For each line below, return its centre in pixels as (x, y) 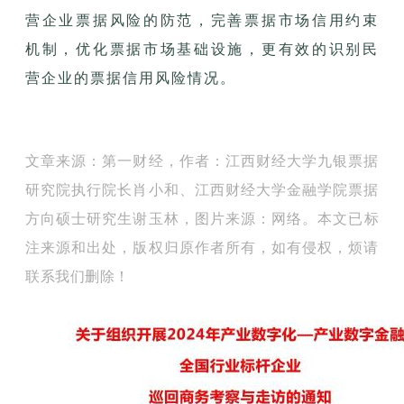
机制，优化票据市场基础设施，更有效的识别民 (202, 49)
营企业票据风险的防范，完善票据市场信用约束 (202, 20)
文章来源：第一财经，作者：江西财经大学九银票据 (202, 161)
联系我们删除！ (78, 276)
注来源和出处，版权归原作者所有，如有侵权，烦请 (202, 247)
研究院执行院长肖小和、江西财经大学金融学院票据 (202, 189)
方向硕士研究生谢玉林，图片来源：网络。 (172, 218)
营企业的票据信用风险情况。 (131, 78)
